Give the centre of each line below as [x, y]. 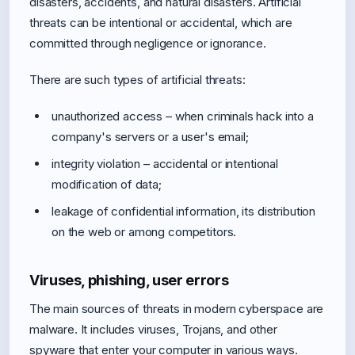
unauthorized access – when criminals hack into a [183, 116]
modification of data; [107, 184]
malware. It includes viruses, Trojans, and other [153, 329]
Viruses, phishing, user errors [129, 280]
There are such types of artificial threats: [137, 80]
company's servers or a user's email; [150, 137]
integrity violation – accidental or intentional [165, 164]
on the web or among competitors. [144, 232]
